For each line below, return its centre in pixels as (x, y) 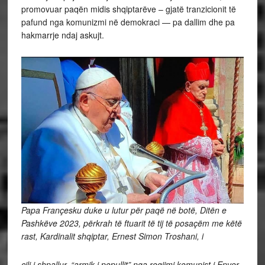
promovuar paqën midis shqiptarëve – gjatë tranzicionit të (128, 9)
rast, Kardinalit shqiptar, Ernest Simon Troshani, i (113, 236)
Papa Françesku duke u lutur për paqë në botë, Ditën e (124, 210)
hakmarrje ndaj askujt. (64, 35)
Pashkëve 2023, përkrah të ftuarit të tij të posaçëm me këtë (131, 223)
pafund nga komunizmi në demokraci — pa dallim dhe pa (128, 22)
